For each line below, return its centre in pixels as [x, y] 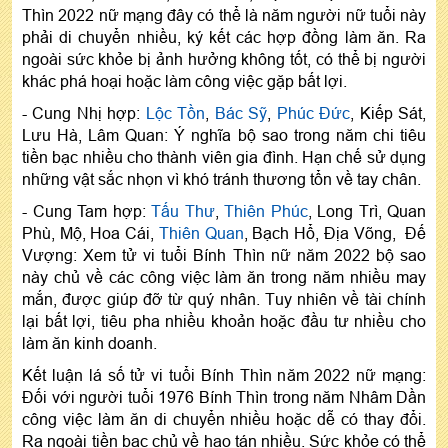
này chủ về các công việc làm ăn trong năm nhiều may [224, 276]
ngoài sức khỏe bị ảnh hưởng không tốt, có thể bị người [224, 58]
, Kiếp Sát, [388, 112]
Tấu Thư [183, 210]
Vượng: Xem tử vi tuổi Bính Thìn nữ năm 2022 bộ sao [224, 254]
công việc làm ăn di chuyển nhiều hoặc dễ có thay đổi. [224, 418]
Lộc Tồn [175, 112]
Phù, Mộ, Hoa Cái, [90, 232]
